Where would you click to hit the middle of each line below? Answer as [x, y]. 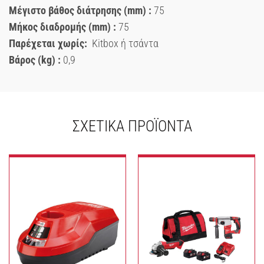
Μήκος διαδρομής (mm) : [62, 27]
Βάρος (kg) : [35, 60]
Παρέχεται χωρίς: [49, 43]
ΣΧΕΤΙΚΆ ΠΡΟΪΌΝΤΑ [132, 126]
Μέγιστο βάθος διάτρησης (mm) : [80, 10]
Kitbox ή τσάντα [124, 43]
